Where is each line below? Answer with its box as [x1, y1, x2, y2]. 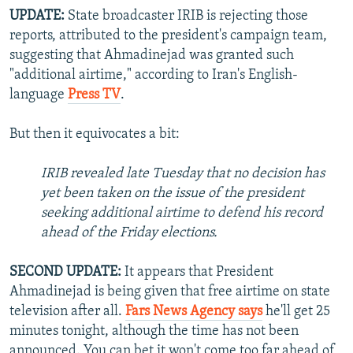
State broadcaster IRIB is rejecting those [68, 9, 308, 24]
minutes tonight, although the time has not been [9, 324, 299, 340]
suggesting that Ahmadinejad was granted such [9, 48, 294, 64]
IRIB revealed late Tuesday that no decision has [41, 166, 325, 182]
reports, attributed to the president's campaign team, [9, 28, 327, 44]
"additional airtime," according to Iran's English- [9, 68, 298, 84]
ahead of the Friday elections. [41, 225, 217, 241]
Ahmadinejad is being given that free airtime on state [9, 284, 330, 300]
